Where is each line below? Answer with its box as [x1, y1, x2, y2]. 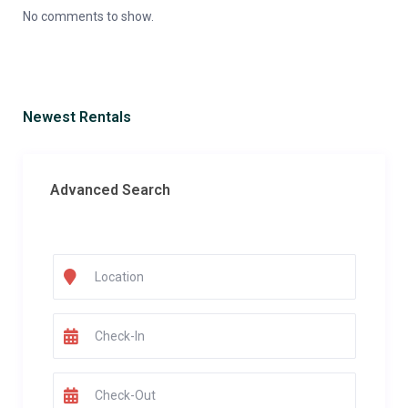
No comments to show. [23, 9, 154, 24]
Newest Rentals [23, 108, 131, 126]
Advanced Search [50, 181, 170, 199]
